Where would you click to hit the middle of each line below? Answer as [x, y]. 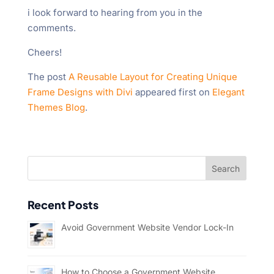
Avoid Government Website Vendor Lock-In [147, 228]
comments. [51, 28]
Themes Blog [56, 108]
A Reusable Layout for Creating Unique [153, 77]
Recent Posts [63, 205]
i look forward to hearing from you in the [115, 13]
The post [48, 77]
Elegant [228, 92]
